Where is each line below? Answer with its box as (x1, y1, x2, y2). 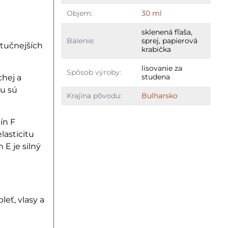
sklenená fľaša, (141, 27, 192, 37)
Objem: (66, 9, 93, 18)
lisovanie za (141, 64, 182, 73)
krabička (141, 45, 171, 54)
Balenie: (66, 36, 95, 45)
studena (141, 72, 170, 81)
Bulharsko (141, 91, 178, 100)
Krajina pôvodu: (66, 91, 122, 100)
